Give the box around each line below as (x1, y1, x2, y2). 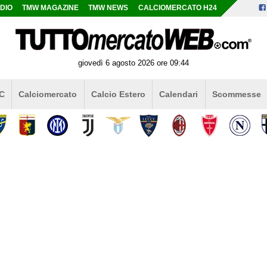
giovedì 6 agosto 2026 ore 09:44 (78, 58, 189, 67)
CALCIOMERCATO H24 (138, 4, 217, 11)
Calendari (159, 89, 198, 99)
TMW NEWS (88, 4, 129, 11)
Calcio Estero (91, 89, 145, 99)
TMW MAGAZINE (22, 4, 79, 11)
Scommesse (212, 89, 261, 99)
